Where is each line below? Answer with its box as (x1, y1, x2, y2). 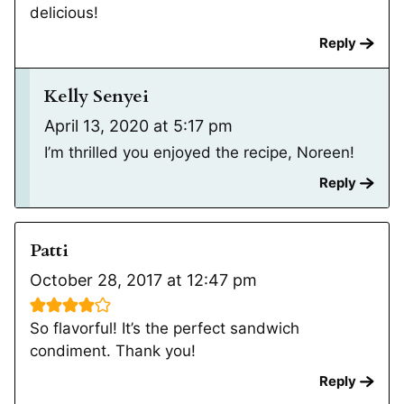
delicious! (30, 3, 98, 22)
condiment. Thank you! (30, 342, 196, 361)
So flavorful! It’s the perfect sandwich (30, 319, 299, 338)
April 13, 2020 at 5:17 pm (44, 115, 233, 135)
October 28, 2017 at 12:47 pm (30, 271, 257, 290)
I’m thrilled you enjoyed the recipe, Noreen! (44, 142, 354, 161)
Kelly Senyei (44, 83, 149, 108)
